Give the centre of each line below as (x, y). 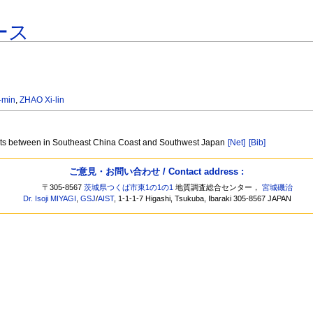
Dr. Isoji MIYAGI (50, 199)
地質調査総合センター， (218, 188)
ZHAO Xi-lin (42, 100)
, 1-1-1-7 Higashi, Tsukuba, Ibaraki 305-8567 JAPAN (203, 199)
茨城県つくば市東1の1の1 (129, 188)
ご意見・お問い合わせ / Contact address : (156, 171)
